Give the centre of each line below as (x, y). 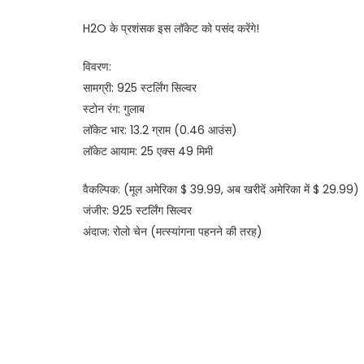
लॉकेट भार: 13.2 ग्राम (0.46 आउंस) (160, 130)
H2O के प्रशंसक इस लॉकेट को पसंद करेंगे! (171, 28)
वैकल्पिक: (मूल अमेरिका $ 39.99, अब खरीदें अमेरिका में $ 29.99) (221, 189)
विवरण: (97, 66)
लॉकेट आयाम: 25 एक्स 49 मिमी (148, 151)
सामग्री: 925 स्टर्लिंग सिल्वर (140, 87)
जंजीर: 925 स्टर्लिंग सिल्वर (137, 210)
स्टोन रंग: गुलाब (114, 108)
